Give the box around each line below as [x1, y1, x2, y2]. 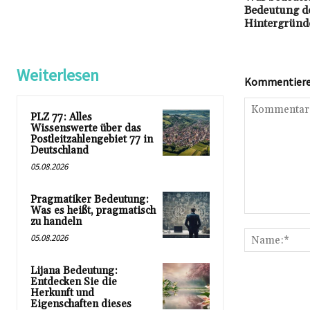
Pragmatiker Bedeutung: [30, 193, 149, 207]
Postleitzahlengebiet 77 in [30, 133, 153, 147]
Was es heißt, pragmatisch [30, 204, 156, 218]
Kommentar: [243, 215, 298, 227]
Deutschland [30, 144, 89, 158]
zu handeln [30, 215, 82, 229]
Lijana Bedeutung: [30, 264, 118, 278]
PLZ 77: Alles [30, 111, 92, 125]
